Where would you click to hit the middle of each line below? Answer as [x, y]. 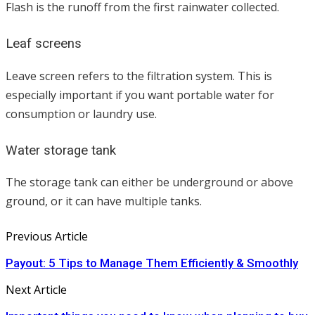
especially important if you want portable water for [140, 95]
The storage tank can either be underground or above [149, 182]
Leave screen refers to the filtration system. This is [139, 76]
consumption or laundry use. [81, 114]
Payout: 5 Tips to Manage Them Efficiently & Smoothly [152, 263]
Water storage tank [61, 150]
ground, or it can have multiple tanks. [104, 201]
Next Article [36, 290]
